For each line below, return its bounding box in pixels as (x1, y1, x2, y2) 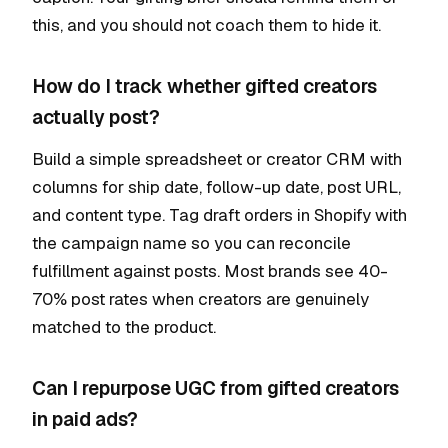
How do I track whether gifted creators (32, 74, 377, 99)
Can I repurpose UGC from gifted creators (32, 376, 399, 401)
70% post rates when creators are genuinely (32, 288, 369, 310)
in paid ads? (32, 407, 138, 432)
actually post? (32, 105, 160, 130)
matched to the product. (32, 316, 216, 338)
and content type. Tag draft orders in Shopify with (32, 204, 407, 226)
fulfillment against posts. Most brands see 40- (32, 260, 388, 282)
